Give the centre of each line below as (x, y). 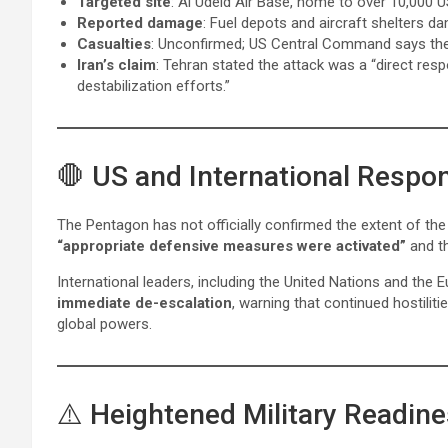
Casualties (114, 44)
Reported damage (140, 23)
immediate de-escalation (144, 303)
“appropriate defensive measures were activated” (231, 246)
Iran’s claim (116, 65)
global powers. (104, 324)
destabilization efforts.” (153, 86)
